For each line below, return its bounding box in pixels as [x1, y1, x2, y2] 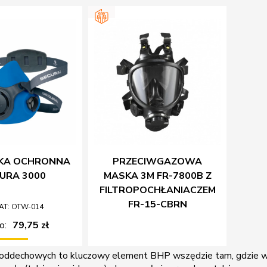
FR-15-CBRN [128, 197, 187, 211]
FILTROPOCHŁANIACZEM [99, 183, 216, 197]
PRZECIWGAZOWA [113, 154, 203, 168]
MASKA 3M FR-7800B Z [103, 169, 212, 182]
